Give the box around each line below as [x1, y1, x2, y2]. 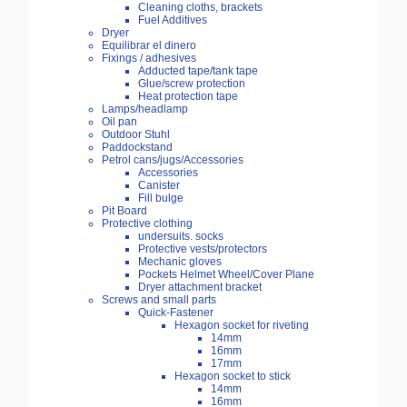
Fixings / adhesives [102, 52, 196, 65]
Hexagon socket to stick [174, 370, 291, 383]
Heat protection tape [138, 90, 238, 104]
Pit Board [102, 204, 147, 218]
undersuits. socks [138, 230, 223, 243]
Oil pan [102, 115, 137, 129]
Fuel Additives [138, 14, 207, 27]
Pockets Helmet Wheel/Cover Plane [138, 268, 314, 282]
